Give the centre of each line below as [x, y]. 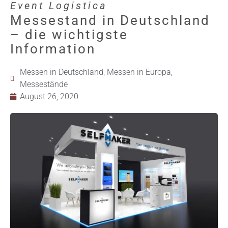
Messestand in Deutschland [110, 21]
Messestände [44, 84]
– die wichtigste [69, 35]
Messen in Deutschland [62, 72]
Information [53, 49]
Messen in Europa [139, 72]
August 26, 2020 [49, 97]
